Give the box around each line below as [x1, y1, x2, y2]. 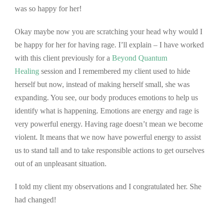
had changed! [15, 195, 56, 204]
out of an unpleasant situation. [15, 159, 107, 168]
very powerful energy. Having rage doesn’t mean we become [15, 119, 203, 128]
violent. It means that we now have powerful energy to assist [15, 132, 201, 141]
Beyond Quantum [112, 53, 167, 62]
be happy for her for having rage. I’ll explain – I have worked [15, 40, 204, 49]
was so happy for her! [15, 4, 82, 13]
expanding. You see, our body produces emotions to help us [15, 93, 198, 102]
